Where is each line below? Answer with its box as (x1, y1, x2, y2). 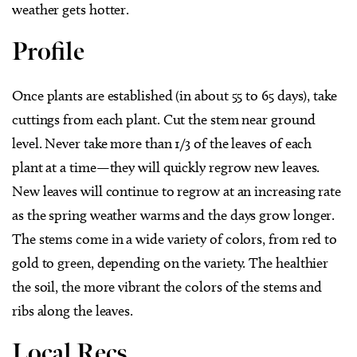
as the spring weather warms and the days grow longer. (12, 206, 335, 224)
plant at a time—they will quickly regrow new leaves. (12, 158, 320, 176)
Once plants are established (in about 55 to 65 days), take (12, 86, 337, 104)
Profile (12, 36, 84, 68)
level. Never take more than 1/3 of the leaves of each (12, 134, 312, 152)
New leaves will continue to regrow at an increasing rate (12, 182, 341, 200)
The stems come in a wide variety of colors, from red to (12, 229, 338, 248)
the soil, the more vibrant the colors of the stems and (12, 277, 323, 296)
